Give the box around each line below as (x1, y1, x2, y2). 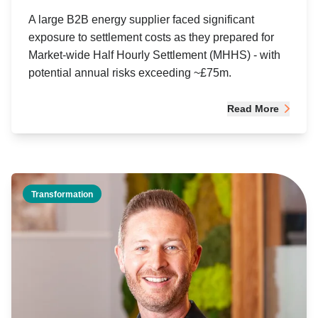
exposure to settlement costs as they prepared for (28, 31, 274, 43)
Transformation (31, 189, 93, 199)
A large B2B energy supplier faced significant (28, 13, 254, 26)
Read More (227, 102, 279, 114)
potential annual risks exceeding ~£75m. (28, 66, 231, 79)
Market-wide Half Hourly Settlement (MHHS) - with (28, 48, 280, 61)
